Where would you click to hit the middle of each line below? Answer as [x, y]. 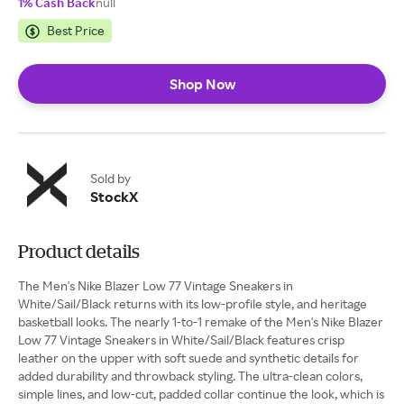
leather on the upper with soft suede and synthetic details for [188, 358]
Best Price [76, 30]
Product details [79, 251]
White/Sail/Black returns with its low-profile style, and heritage [193, 303]
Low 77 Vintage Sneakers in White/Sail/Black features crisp [181, 340]
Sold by [110, 178]
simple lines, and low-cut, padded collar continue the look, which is [201, 394]
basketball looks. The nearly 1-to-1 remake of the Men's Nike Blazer [201, 321]
